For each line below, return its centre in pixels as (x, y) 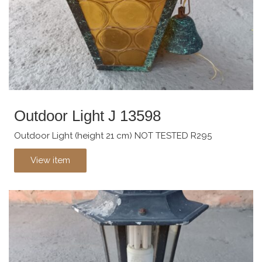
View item (50, 160)
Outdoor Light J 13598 (87, 116)
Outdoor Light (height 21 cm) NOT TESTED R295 (113, 136)
